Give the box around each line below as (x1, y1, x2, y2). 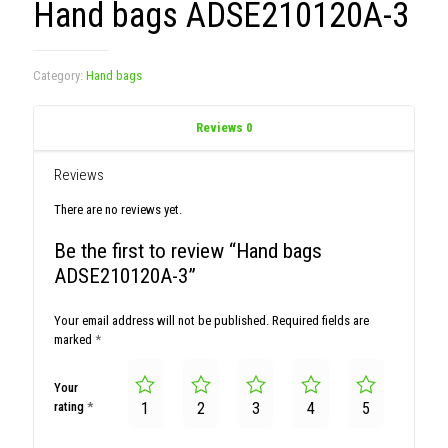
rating (54, 398, 87, 414)
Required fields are (272, 312, 369, 328)
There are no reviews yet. (54, 201, 182, 217)
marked (54, 331, 95, 347)
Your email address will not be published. (54, 312, 269, 328)
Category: (33, 67, 86, 83)
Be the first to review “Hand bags (54, 238, 322, 263)
